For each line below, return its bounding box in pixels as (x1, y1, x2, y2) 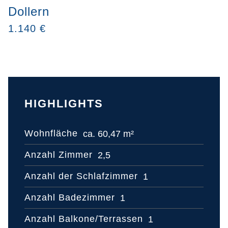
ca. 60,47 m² (83, 128, 134, 139)
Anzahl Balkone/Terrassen (24, 214, 143, 224)
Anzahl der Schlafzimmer (24, 171, 138, 182)
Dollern (8, 4, 49, 18)
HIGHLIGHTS (24, 97, 103, 110)
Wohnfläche (24, 128, 78, 139)
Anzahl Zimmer (24, 150, 93, 160)
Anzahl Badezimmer (24, 192, 115, 203)
